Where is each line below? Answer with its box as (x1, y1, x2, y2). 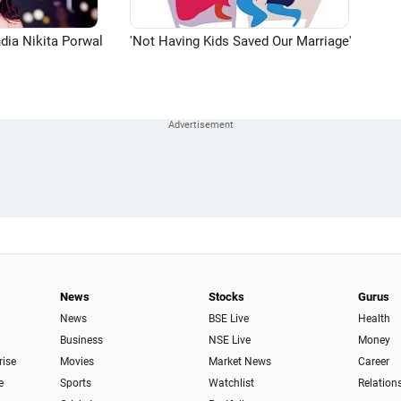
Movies (59, 355, 94, 368)
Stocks (209, 290, 245, 303)
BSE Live (209, 312, 250, 325)
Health (357, 312, 390, 325)
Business (59, 334, 103, 346)
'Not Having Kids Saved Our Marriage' (130, 33, 352, 49)
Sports (59, 377, 91, 389)
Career (357, 355, 389, 368)
